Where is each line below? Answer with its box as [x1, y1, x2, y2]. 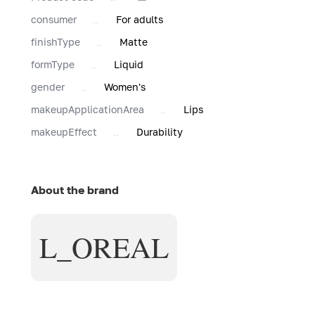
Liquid [114, 58, 143, 70]
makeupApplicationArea [31, 103, 144, 115]
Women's [104, 80, 146, 93]
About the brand [31, 182, 119, 197]
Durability [136, 125, 183, 138]
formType [31, 58, 75, 70]
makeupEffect [31, 125, 97, 138]
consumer [31, 13, 77, 25]
